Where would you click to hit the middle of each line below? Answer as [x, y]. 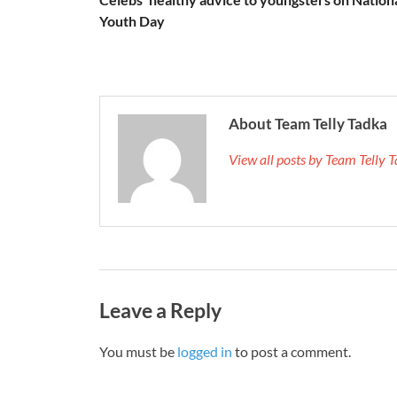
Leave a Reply [160, 310]
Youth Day [132, 20]
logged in [205, 352]
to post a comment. [292, 352]
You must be [138, 352]
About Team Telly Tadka [308, 123]
